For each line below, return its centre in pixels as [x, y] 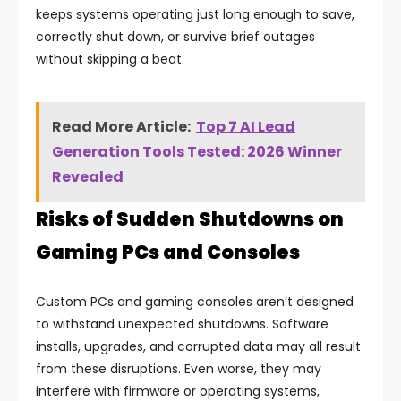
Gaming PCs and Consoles [168, 252]
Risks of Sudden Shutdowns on [190, 219]
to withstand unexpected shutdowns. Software [182, 324]
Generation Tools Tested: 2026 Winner [197, 152]
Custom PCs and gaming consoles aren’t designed [195, 302]
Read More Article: [121, 127]
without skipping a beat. [110, 59]
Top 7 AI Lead [246, 127]
